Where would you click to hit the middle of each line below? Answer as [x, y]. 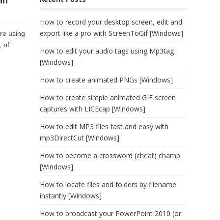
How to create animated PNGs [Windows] [106, 80]
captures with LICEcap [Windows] [93, 109]
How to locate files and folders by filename [108, 184]
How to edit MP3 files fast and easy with [104, 126]
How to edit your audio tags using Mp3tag [107, 51]
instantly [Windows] [71, 196]
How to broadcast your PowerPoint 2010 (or [110, 213]
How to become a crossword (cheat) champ [110, 155]
